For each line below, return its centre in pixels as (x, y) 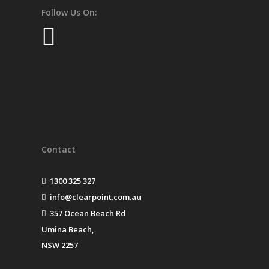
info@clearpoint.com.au (94, 197)
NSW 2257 (60, 245)
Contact (59, 150)
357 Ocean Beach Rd (86, 213)
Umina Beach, (68, 230)
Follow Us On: (70, 13)
